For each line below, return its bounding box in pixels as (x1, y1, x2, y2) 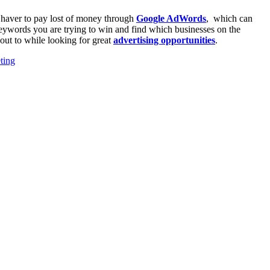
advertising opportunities (113, 35, 215, 46)
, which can (206, 13, 253, 24)
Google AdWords (136, 13, 206, 24)
